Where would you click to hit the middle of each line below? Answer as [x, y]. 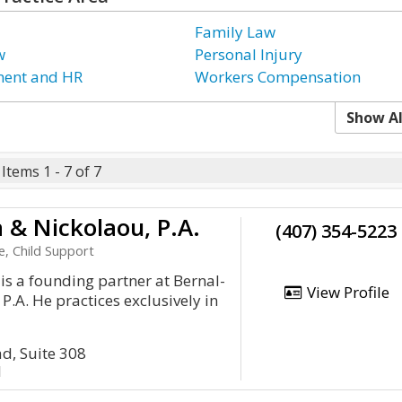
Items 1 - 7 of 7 [52, 171]
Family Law [236, 32]
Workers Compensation [278, 77]
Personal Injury [249, 54]
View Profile [346, 292]
